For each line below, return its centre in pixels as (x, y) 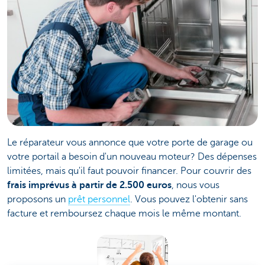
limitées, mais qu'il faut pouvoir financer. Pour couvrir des (129, 171)
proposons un (38, 199)
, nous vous (195, 185)
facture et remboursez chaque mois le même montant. (124, 213)
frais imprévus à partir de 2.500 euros (89, 185)
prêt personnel (99, 199)
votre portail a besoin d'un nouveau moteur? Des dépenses (132, 156)
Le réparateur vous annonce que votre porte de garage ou (130, 142)
